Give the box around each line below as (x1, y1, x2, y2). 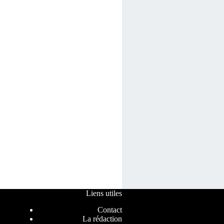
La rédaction (82, 214, 122, 223)
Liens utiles (85, 189, 122, 198)
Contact (97, 205, 122, 214)
